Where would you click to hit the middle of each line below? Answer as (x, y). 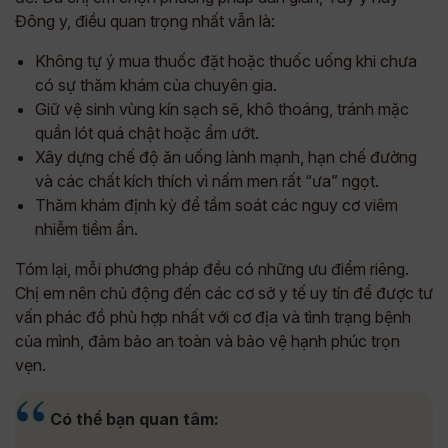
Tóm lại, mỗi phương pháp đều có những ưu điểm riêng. (212, 269)
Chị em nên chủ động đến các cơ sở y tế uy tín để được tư (224, 293)
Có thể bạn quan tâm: (134, 419)
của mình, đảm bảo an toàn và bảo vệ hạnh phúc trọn (207, 341)
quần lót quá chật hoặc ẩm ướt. (147, 133)
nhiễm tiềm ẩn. (86, 229)
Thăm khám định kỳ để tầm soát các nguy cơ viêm (216, 205)
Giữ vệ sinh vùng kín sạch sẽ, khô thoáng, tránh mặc (222, 109)
